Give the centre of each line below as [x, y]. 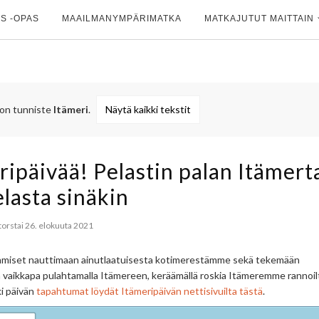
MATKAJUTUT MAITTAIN [259, 18]
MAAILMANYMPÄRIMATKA [122, 18]
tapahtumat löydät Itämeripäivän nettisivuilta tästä [150, 291]
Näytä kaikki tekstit [148, 109]
